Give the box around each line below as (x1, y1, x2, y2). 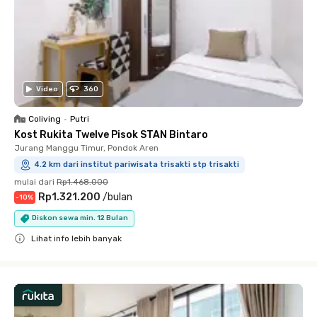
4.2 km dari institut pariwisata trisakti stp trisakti (34, 159, 239, 169)
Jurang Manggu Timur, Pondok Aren (14, 142, 158, 153)
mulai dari (14, 176, 54, 187)
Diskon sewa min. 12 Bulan (32, 214, 128, 222)
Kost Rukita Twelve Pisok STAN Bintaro (14, 128, 208, 141)
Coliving (28, 113, 61, 124)
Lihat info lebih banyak (31, 233, 122, 243)
